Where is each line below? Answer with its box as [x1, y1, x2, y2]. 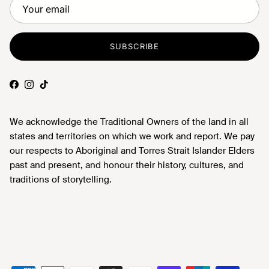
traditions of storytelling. [10, 174, 112, 186]
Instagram [28, 83, 64, 93]
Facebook [13, 83, 49, 93]
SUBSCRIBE [109, 41, 160, 51]
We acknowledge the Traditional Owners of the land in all [10, 116, 249, 128]
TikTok [43, 83, 68, 93]
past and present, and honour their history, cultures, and [10, 159, 244, 172]
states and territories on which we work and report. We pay [10, 130, 255, 143]
